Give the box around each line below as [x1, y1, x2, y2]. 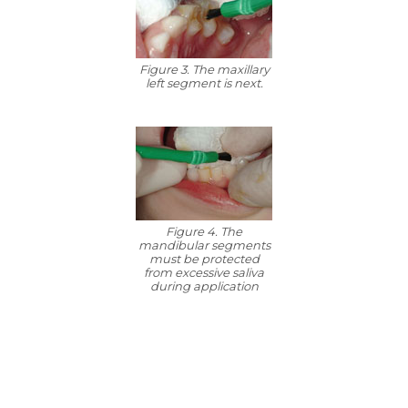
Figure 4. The [166, 224, 242, 239]
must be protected [148, 251, 260, 266]
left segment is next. [145, 76, 263, 90]
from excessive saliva [144, 265, 264, 280]
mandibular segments [138, 238, 270, 252]
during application [149, 279, 259, 293]
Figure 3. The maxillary [138, 62, 270, 76]
